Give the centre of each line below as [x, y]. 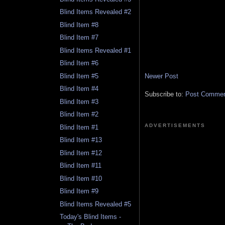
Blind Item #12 [81, 153]
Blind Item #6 [79, 63]
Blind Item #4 [79, 89]
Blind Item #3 [79, 101]
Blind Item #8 [79, 25]
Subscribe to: [165, 94]
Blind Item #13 [81, 140]
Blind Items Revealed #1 [96, 50]
